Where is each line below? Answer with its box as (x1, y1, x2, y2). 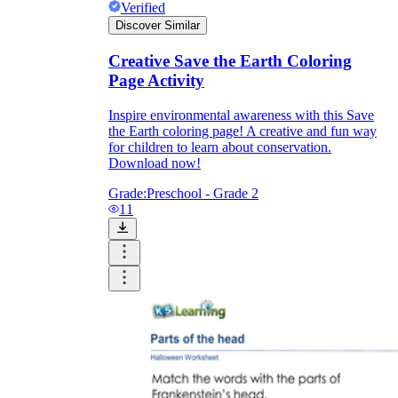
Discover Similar (115, 19, 200, 33)
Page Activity (108, 70, 204, 90)
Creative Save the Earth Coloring (108, 51, 352, 70)
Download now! (108, 155, 201, 171)
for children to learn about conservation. (108, 139, 331, 155)
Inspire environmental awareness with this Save (108, 107, 374, 123)
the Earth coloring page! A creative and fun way (108, 123, 377, 139)
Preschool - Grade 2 (147, 185, 259, 201)
